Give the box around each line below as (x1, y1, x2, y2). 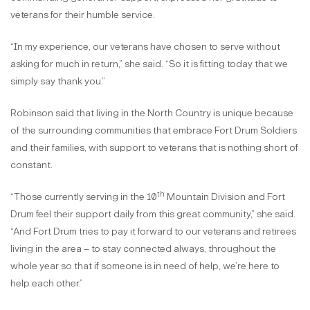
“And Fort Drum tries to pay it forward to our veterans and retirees (10, 226, 296, 238)
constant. (10, 159, 53, 172)
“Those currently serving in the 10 (10, 191, 157, 203)
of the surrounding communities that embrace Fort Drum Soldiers (10, 125, 297, 137)
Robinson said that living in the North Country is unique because (10, 107, 293, 120)
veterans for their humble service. (10, 9, 155, 21)
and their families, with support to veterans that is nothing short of (10, 142, 298, 154)
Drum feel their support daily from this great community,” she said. (10, 208, 295, 221)
